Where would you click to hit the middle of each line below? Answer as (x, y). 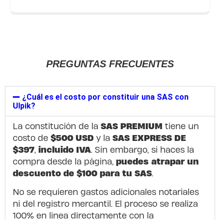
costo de (32, 137)
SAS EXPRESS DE (149, 137)
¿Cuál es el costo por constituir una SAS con (106, 97)
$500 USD (72, 137)
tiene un (181, 125)
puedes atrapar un (157, 161)
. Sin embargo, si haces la (142, 149)
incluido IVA (65, 149)
